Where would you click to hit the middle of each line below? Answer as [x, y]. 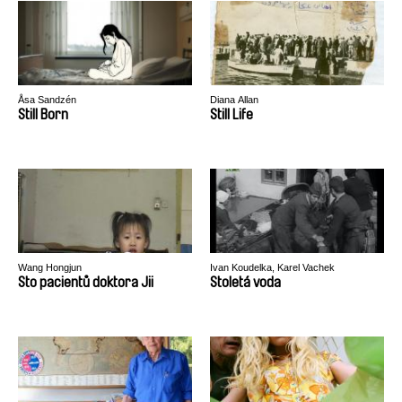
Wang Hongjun [50, 267]
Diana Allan [234, 100]
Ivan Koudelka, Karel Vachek [272, 267]
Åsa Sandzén [47, 100]
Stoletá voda [245, 282]
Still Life [232, 114]
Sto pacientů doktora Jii [86, 282]
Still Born [43, 114]
